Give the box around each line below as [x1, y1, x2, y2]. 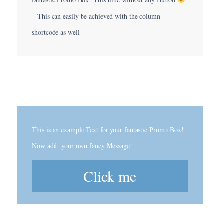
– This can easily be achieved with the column [31, 11, 160, 21]
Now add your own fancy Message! [31, 141, 132, 151]
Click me [83, 166, 137, 186]
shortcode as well [31, 27, 80, 37]
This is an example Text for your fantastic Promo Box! [31, 125, 184, 135]
